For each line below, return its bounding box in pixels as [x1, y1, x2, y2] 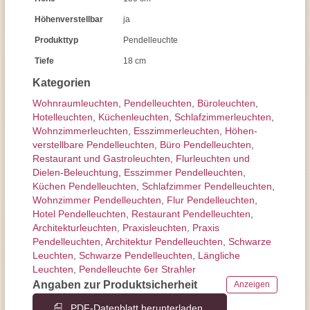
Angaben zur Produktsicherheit [33, 278, 197, 291]
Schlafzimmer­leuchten [174, 111, 271, 122]
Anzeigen [234, 280, 270, 289]
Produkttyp [35, 35, 78, 45]
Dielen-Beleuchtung [33, 167, 118, 178]
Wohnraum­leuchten [33, 98, 118, 109]
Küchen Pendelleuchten [33, 181, 136, 192]
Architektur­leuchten [33, 222, 117, 233]
